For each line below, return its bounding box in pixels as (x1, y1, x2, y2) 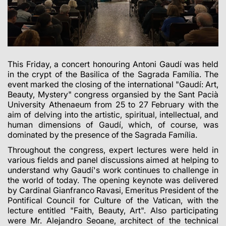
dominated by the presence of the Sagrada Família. (8, 130, 197, 140)
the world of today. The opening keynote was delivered (8, 175, 218, 186)
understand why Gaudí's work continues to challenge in (8, 165, 218, 176)
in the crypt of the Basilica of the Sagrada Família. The (8, 69, 218, 80)
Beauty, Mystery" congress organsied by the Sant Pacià (8, 89, 218, 100)
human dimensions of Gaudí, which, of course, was (8, 120, 218, 130)
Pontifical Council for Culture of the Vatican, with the (8, 195, 218, 206)
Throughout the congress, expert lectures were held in (8, 145, 218, 155)
